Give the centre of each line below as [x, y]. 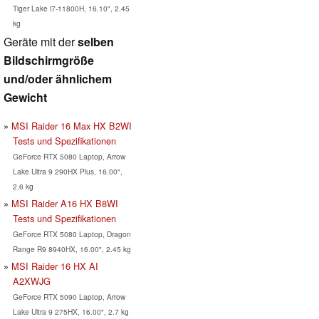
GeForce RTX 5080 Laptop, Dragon [72, 234]
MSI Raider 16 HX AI [55, 266]
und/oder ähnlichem [58, 78]
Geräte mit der [41, 41]
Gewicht [25, 97]
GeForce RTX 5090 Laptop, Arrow [69, 296]
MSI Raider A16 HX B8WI [65, 203]
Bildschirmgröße [49, 60]
